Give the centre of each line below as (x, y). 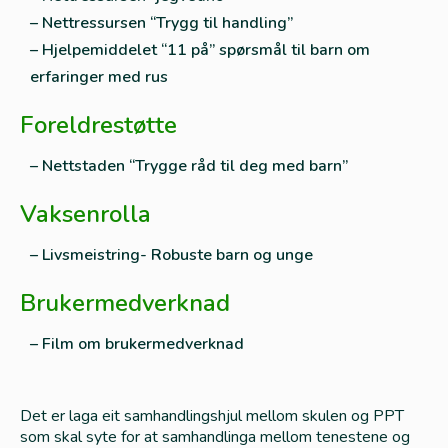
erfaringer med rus (99, 77)
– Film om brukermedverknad (137, 344)
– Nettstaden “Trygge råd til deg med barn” (189, 166)
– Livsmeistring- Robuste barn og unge (171, 255)
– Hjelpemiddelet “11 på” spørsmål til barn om (200, 50)
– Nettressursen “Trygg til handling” (161, 23)
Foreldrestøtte (98, 125)
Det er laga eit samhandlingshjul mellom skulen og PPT (212, 416)
